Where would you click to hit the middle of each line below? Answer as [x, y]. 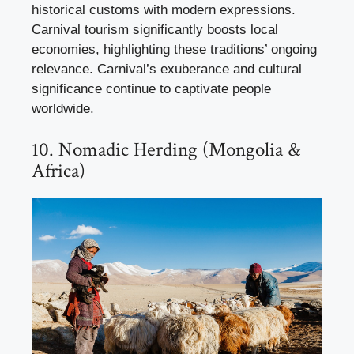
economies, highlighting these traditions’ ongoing [174, 50]
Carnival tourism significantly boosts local [155, 30]
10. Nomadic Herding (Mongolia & [166, 149]
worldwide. [63, 109]
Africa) [58, 171]
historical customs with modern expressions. [164, 10]
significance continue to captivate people [151, 89]
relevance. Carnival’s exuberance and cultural [167, 70]
